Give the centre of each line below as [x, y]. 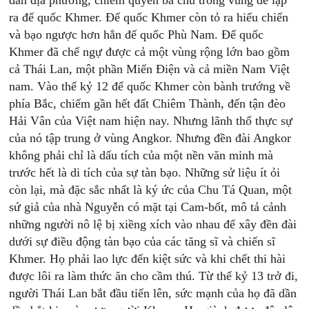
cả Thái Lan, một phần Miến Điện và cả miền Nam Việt [150, 69]
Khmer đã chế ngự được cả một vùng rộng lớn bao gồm [150, 52]
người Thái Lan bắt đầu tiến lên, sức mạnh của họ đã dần [153, 293]
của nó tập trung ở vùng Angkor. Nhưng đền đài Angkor [150, 138]
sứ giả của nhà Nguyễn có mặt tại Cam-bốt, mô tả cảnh [148, 207]
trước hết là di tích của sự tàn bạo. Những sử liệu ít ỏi [145, 172]
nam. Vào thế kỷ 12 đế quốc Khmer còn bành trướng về [150, 86]
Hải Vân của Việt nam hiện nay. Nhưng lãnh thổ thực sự [151, 121]
